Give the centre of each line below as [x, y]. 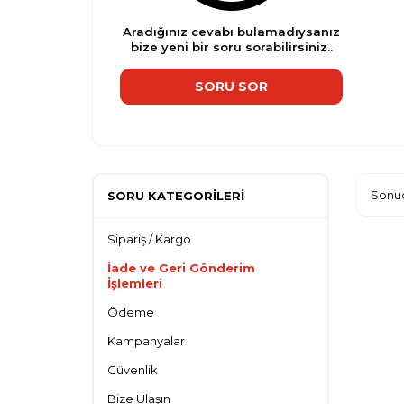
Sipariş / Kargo [149, 239]
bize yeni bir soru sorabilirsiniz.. [231, 47]
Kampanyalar [146, 341]
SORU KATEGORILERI [176, 196]
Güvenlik [133, 370]
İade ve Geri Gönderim [181, 268]
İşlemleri [135, 284]
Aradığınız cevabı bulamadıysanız [231, 32]
